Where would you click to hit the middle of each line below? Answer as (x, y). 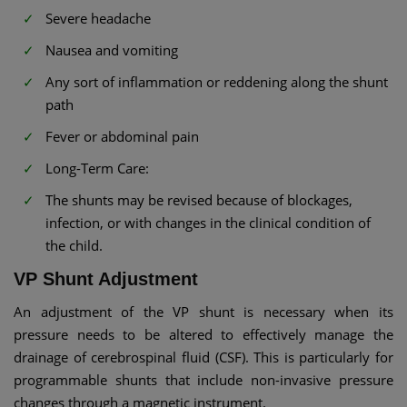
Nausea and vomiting (112, 50)
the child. (74, 245)
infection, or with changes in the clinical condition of (208, 222)
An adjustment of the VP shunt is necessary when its (203, 311)
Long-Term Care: (97, 168)
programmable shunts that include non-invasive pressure (203, 379)
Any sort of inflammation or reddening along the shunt (217, 81)
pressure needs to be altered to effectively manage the (203, 334)
